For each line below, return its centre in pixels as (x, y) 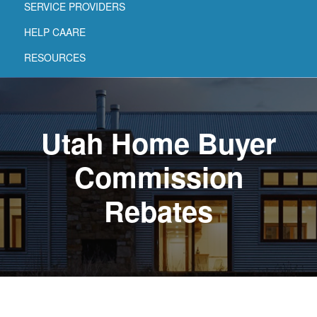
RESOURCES (55, 57)
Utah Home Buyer (158, 142)
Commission (158, 176)
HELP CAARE (55, 31)
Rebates (158, 210)
